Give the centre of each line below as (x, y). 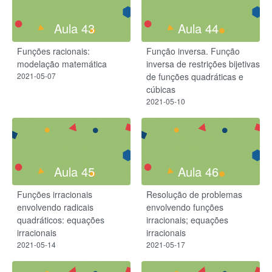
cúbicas (161, 90)
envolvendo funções (185, 207)
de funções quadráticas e (195, 77)
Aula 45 (74, 172)
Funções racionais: (53, 51)
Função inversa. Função (193, 51)
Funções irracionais (55, 195)
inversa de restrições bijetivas (203, 64)
